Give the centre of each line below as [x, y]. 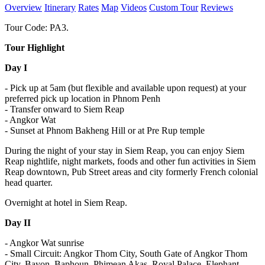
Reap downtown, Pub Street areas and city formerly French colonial [131, 172]
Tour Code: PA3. [37, 28]
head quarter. [29, 183]
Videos [134, 8]
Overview [23, 8]
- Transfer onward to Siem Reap [64, 109]
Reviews [217, 8]
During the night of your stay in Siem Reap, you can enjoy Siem [125, 151]
